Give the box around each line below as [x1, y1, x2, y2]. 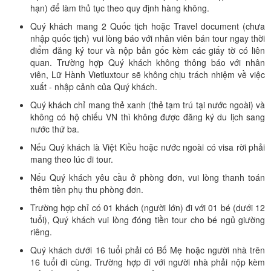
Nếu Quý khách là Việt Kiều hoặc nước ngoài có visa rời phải [30, 141, 265, 153]
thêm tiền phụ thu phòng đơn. [30, 183, 143, 195]
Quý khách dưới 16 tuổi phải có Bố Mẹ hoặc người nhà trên [30, 244, 265, 256]
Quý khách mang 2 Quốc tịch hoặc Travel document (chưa [30, 20, 265, 32]
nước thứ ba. [30, 123, 79, 135]
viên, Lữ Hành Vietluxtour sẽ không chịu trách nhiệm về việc [30, 68, 265, 80]
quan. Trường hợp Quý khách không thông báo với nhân [30, 56, 265, 68]
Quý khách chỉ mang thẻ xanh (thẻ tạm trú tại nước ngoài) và [30, 99, 265, 111]
